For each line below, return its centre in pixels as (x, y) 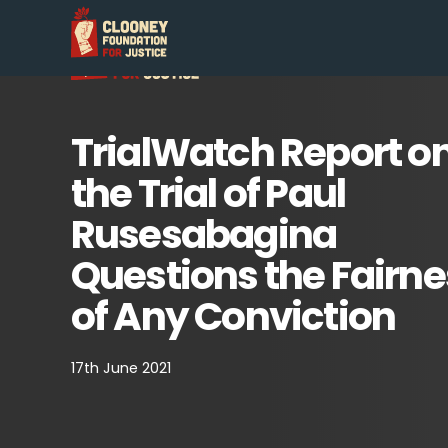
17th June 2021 (120, 367)
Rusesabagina (203, 235)
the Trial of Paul (208, 194)
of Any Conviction (233, 317)
